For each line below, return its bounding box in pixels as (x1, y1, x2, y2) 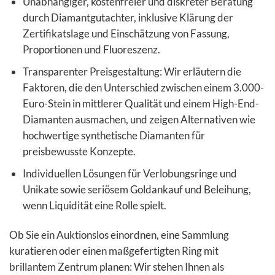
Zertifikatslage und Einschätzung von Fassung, (22, 27, 230, 41)
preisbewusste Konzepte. (22, 145, 136, 158)
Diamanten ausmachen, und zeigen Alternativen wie (22, 113, 255, 126)
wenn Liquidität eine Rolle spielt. (22, 199, 166, 212)
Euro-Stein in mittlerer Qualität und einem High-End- (22, 97, 259, 110)
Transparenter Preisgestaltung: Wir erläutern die (22, 65, 241, 79)
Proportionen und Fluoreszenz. (22, 43, 160, 56)
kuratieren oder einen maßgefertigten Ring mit (9, 244, 219, 258)
